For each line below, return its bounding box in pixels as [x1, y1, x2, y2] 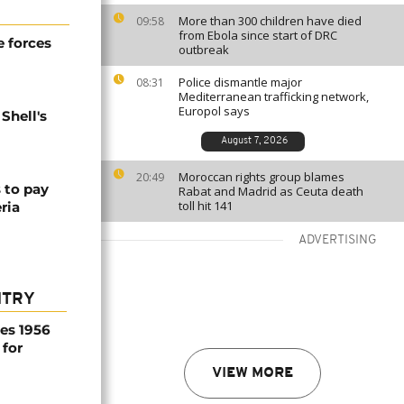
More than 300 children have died [179, 13, 362, 29]
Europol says [179, 103, 250, 119]
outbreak [179, 41, 229, 58]
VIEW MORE [212, 366, 293, 381]
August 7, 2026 [220, 136, 288, 146]
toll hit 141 [179, 197, 233, 214]
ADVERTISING [298, 234, 377, 247]
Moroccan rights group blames [179, 169, 344, 185]
